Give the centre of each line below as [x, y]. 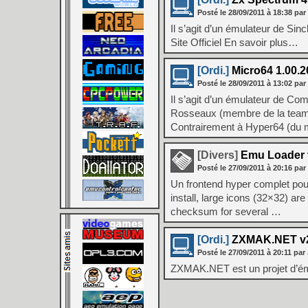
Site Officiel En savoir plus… [234, 42]
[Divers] [218, 155]
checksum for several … [226, 211]
